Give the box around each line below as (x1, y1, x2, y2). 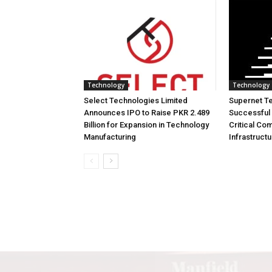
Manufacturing (84, 132, 136, 141)
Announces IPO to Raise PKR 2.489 (84, 108, 209, 117)
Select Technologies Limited (84, 96, 188, 105)
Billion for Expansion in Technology (84, 120, 209, 129)
